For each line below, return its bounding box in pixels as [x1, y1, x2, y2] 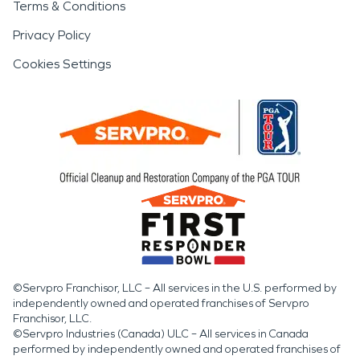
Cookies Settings [13, 55, 111, 72]
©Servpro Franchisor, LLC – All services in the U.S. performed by [13, 280, 337, 295]
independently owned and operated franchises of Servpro [13, 296, 309, 310]
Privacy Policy [13, 27, 91, 43]
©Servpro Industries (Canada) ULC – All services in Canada [13, 326, 309, 341]
